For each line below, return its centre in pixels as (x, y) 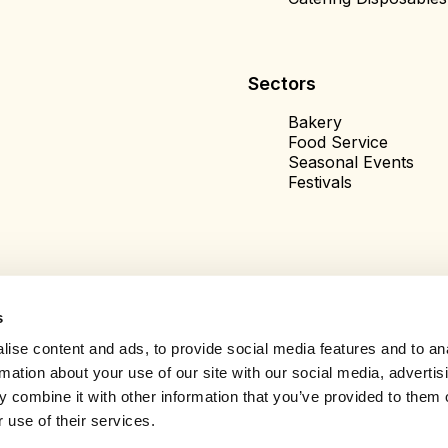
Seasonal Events (351, 162)
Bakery (315, 122)
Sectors (282, 83)
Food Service (338, 142)
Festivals (320, 182)
